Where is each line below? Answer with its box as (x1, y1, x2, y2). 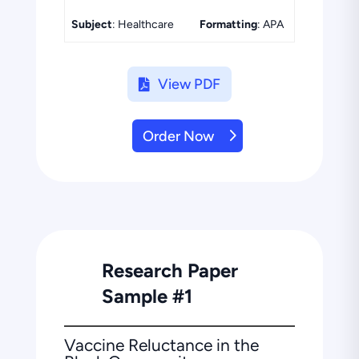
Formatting (199, 17, 257, 31)
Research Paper (101, 259, 238, 283)
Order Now (142, 127, 214, 145)
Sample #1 (101, 284, 192, 309)
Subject (71, 17, 112, 31)
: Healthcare (111, 17, 174, 31)
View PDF (157, 75, 220, 93)
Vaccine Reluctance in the (63, 335, 259, 356)
